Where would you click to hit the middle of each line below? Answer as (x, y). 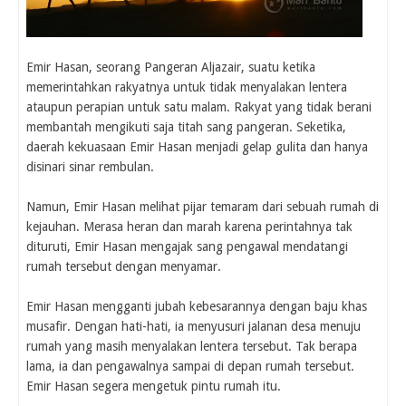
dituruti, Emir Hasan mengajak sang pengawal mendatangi (187, 247)
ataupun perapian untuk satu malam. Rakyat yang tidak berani (199, 107)
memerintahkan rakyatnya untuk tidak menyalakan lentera (187, 87)
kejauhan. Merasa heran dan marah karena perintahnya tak (189, 227)
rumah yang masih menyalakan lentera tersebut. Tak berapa (192, 347)
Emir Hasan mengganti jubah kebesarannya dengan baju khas (197, 307)
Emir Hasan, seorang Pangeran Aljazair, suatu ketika (171, 68)
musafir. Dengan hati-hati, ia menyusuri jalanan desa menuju (193, 327)
